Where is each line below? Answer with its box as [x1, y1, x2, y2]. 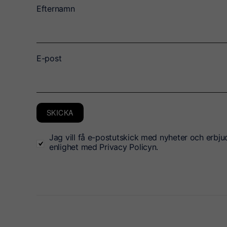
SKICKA [47, 107, 73, 118]
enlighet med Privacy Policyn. [49, 142, 159, 153]
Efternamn [36, 4, 75, 14]
